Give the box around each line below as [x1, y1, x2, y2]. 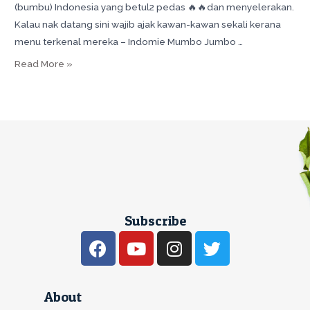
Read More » [15, 57, 73, 69]
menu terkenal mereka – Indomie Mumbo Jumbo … [15, 36, 244, 48]
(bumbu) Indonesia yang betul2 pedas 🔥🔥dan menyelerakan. [15, 1, 295, 13]
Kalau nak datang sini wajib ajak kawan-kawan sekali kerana [15, 19, 282, 30]
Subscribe [124, 212, 186, 230]
